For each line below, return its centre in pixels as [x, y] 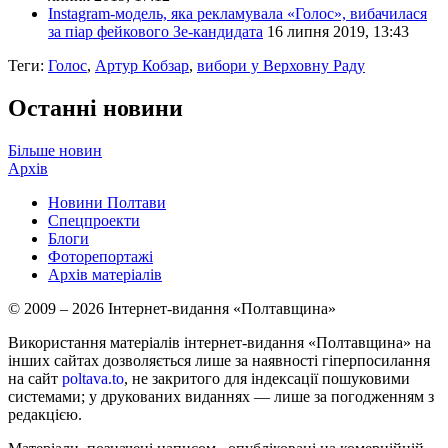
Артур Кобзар [142, 66]
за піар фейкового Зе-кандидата [155, 32]
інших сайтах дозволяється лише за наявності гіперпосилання [219, 361]
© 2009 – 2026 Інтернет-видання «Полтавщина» [172, 309]
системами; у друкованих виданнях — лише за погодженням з [221, 397]
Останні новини [95, 108]
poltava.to [93, 379]
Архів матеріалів [105, 275]
